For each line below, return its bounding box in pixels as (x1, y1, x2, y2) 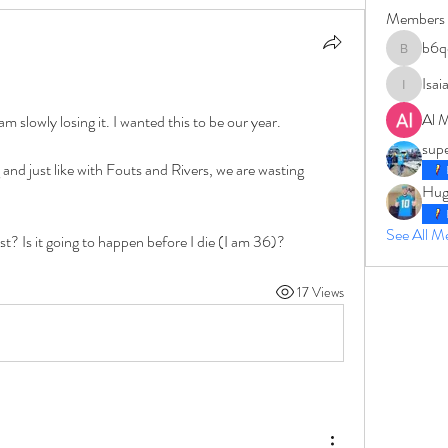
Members (385, 7, 445, 30)
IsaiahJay (402, 85, 443, 104)
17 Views (296, 281, 344, 302)
